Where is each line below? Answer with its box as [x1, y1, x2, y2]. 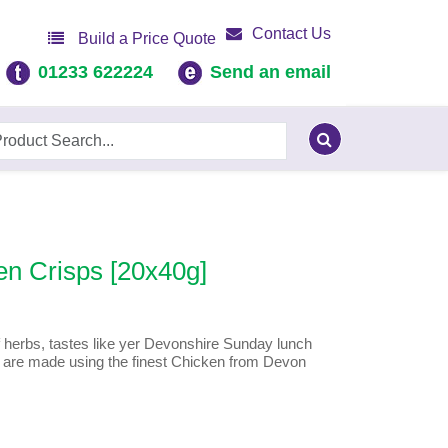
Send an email [210, 62, 331, 82]
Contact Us [252, 25, 331, 42]
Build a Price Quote [74, 30, 216, 47]
